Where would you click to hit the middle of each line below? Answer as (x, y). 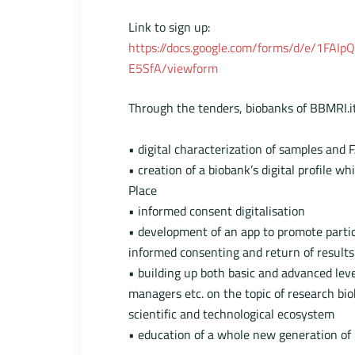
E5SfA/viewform (173, 69)
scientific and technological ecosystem (231, 314)
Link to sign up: (169, 27)
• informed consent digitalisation (217, 211)
